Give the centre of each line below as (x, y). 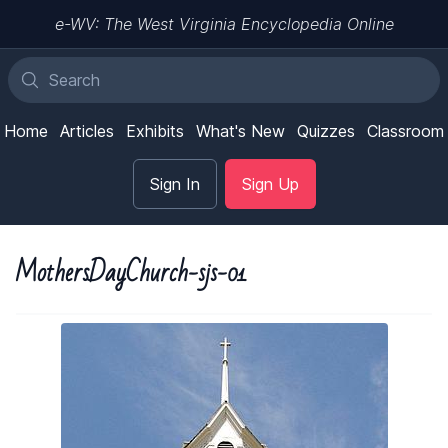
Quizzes (326, 131)
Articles (87, 131)
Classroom (405, 131)
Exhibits (155, 131)
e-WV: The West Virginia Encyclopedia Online (224, 24)
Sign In (174, 184)
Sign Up (270, 184)
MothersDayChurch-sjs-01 (131, 273)
